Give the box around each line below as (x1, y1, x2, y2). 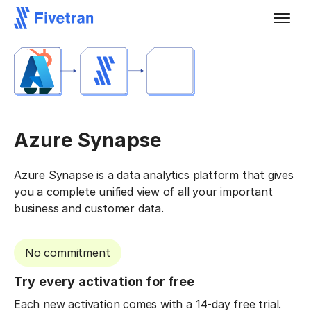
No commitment (25, 246, 110, 260)
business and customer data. (14, 201, 164, 215)
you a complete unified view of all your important (14, 185, 273, 199)
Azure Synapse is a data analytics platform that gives (14, 168, 294, 182)
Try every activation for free (14, 274, 195, 289)
